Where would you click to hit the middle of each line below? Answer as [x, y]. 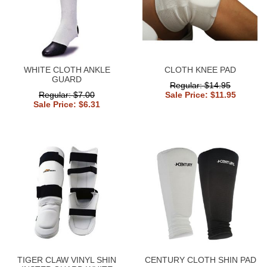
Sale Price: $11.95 [200, 94]
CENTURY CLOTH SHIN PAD [200, 260]
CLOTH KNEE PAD [200, 69]
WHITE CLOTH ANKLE [67, 69]
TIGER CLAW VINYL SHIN [67, 260]
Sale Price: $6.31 [67, 104]
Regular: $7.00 [67, 94]
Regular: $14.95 [200, 85]
